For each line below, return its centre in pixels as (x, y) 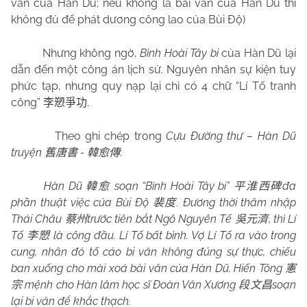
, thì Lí (282, 219)
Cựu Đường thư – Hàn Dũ (231, 136)
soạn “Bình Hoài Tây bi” (172, 186)
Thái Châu (38, 219)
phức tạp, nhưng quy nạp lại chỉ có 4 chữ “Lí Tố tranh (153, 86)
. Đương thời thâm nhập (236, 202)
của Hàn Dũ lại (257, 53)
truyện (28, 152)
